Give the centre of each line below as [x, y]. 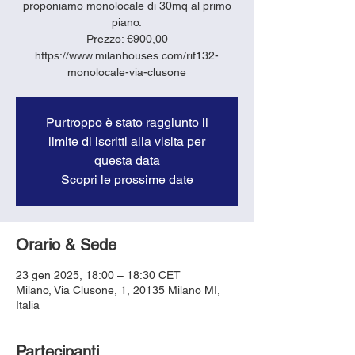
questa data [127, 160]
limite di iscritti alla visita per [127, 141]
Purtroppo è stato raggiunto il [127, 122]
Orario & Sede [66, 244]
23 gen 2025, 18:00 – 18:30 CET [98, 275]
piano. [127, 22]
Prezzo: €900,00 [127, 38]
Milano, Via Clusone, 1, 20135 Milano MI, [118, 290]
